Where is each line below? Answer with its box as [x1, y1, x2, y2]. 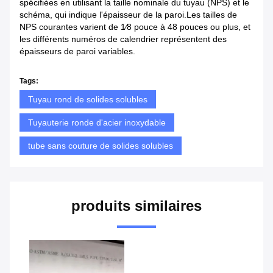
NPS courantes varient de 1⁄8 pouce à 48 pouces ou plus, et [19, 21, 250, 32]
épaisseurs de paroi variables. [19, 46, 135, 56]
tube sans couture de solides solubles [28, 140, 173, 151]
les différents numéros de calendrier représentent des [19, 34, 227, 44]
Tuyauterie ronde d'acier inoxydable [28, 117, 166, 127]
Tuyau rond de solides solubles [28, 94, 147, 104]
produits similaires [71, 197, 202, 214]
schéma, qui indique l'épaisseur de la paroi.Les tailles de [19, 9, 237, 19]
